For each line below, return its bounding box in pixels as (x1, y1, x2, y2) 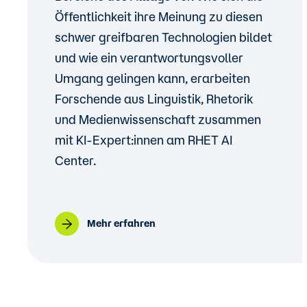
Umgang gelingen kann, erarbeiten (55, 71, 250, 85)
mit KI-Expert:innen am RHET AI (55, 133, 232, 147)
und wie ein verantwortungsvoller (55, 51, 243, 64)
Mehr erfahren (87, 218, 156, 229)
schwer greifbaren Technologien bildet (55, 30, 272, 44)
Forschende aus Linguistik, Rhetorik (55, 92, 253, 106)
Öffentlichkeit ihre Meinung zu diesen (55, 10, 262, 23)
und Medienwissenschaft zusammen (55, 112, 261, 126)
